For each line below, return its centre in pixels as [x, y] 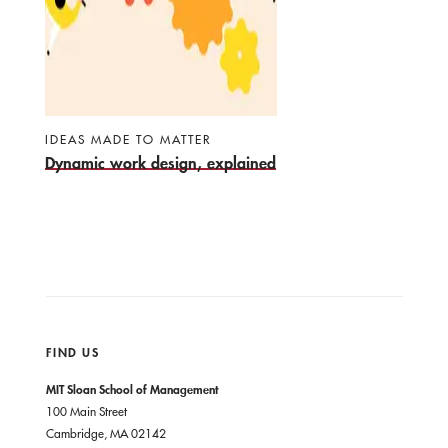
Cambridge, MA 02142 [105, 432]
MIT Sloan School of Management [131, 388]
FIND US [72, 351]
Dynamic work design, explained [160, 162]
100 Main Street [86, 410]
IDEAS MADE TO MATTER [128, 138]
